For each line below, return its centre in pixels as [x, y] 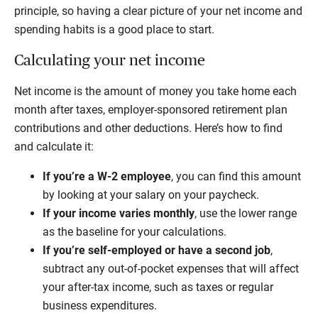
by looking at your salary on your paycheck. [151, 195]
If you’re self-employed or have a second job [157, 251]
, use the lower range [246, 214]
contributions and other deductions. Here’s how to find [148, 128]
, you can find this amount [236, 177]
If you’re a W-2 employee [107, 177]
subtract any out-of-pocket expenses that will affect [171, 269]
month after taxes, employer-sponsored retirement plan [151, 110]
